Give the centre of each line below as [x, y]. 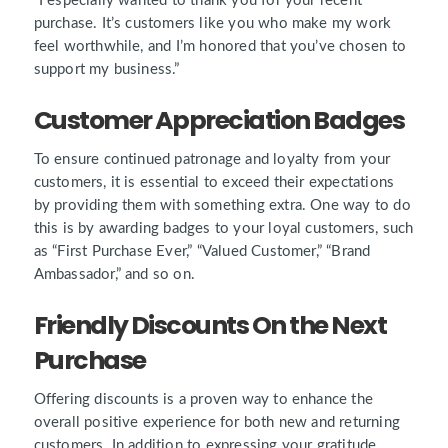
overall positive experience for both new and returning [216, 423]
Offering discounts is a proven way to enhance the [203, 400]
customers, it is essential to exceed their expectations [214, 183]
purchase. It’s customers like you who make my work [212, 23]
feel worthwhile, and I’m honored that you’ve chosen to [219, 46]
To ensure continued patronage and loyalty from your [212, 160]
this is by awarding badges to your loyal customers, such [223, 229]
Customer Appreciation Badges [219, 121]
